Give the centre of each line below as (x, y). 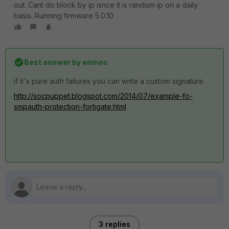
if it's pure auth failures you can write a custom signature (109, 81)
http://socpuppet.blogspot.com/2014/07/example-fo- (103, 96)
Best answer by (52, 62)
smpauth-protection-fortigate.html (70, 107)
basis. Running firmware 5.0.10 (64, 16)
